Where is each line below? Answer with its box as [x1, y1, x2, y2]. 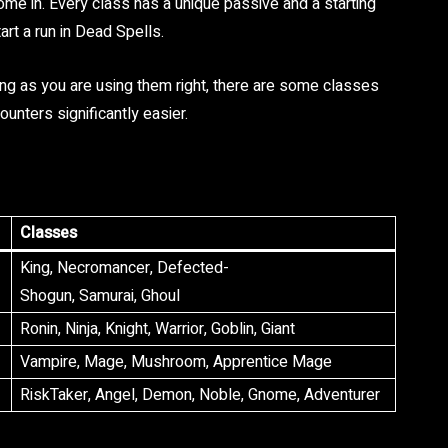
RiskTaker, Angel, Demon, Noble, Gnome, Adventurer [20, 383, 380, 407]
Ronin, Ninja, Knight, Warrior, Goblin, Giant [20, 317, 295, 341]
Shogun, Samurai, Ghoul [20, 284, 180, 308]
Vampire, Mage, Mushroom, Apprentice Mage [20, 350, 332, 374]
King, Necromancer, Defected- [20, 256, 229, 280]
